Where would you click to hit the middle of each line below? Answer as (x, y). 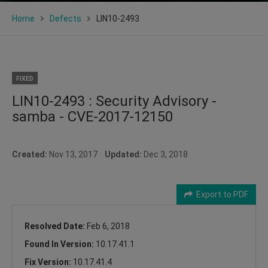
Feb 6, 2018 (108, 226)
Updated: (123, 154)
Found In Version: (60, 244)
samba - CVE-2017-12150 (92, 116)
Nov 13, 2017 (76, 154)
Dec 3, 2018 (165, 154)
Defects (66, 18)
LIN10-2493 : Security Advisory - (114, 101)
